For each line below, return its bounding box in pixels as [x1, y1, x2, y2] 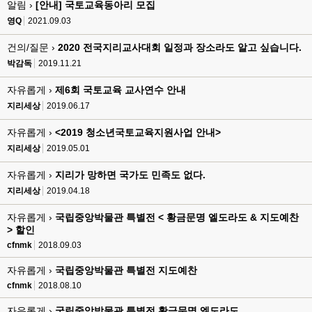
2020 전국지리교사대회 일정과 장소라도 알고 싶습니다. [58, 42, 302, 53]
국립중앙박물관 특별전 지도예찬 [55, 265, 197, 276]
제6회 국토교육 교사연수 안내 [55, 84, 186, 95]
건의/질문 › [7, 42, 58, 53]
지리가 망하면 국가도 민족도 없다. [55, 169, 205, 180]
